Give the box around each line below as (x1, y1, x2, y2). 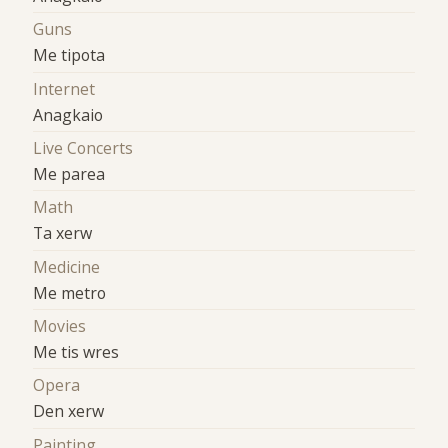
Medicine (33, 255, 101, 278)
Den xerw (33, 400, 105, 423)
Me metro (33, 281, 107, 304)
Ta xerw (33, 222, 93, 245)
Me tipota (33, 44, 106, 67)
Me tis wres (33, 341, 120, 364)
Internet (33, 77, 96, 100)
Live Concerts (33, 137, 134, 160)
